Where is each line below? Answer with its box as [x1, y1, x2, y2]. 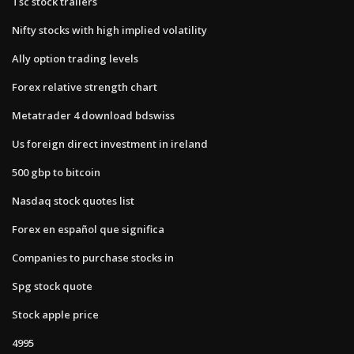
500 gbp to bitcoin [12, 164, 100, 179]
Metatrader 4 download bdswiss [12, 107, 175, 122]
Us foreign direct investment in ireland [12, 136, 208, 151]
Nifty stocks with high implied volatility [12, 22, 207, 37]
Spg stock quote [12, 278, 92, 293]
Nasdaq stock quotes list [12, 193, 134, 208]
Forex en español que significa [12, 221, 164, 236]
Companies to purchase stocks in [12, 250, 174, 265]
